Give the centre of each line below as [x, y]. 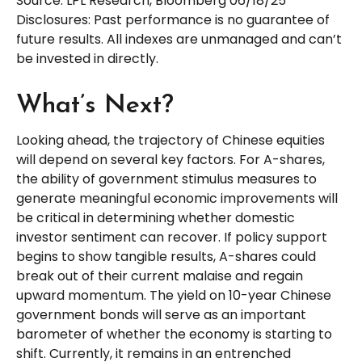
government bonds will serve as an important [161, 315]
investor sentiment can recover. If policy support [172, 238]
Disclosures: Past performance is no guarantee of [173, 20]
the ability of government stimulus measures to [166, 179]
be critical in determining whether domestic [156, 218]
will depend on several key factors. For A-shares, [170, 160]
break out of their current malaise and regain [160, 276]
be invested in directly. [87, 59]
